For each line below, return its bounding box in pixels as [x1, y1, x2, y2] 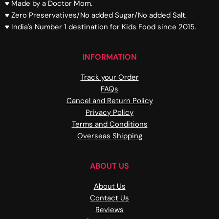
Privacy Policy [86, 108, 133, 118]
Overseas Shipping [77, 131, 142, 141]
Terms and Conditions [71, 119, 148, 130]
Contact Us [90, 193, 129, 203]
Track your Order [80, 72, 139, 83]
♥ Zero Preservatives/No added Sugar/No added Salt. [5, 10, 187, 21]
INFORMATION [82, 52, 137, 63]
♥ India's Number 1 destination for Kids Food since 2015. [5, 22, 196, 32]
